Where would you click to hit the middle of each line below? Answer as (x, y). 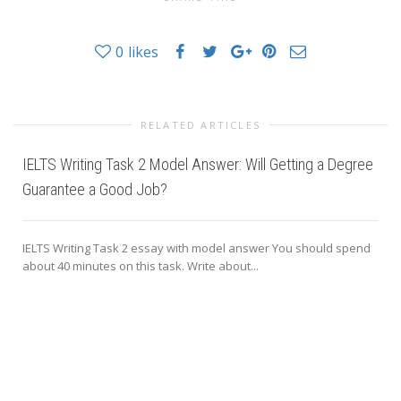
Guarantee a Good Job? (95, 189)
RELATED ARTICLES (200, 124)
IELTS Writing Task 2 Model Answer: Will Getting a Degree (198, 164)
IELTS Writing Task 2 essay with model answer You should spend (196, 247)
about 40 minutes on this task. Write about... (141, 265)
